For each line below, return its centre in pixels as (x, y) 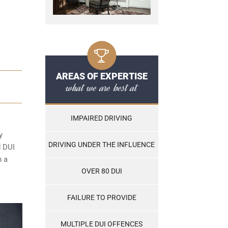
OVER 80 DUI (102, 171)
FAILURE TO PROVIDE (102, 198)
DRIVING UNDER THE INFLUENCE (102, 145)
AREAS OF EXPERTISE (102, 76)
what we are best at (102, 88)
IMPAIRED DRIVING (102, 118)
